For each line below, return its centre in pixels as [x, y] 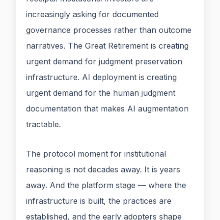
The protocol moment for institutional [96, 154]
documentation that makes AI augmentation [107, 109]
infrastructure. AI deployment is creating [101, 77]
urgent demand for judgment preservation [104, 62]
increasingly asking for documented [92, 14]
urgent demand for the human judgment [101, 93]
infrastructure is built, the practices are [99, 201]
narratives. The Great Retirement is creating [107, 46]
